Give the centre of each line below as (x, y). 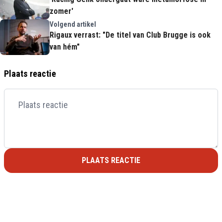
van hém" (65, 47)
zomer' (61, 11)
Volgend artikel (73, 24)
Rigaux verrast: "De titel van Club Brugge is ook (130, 35)
